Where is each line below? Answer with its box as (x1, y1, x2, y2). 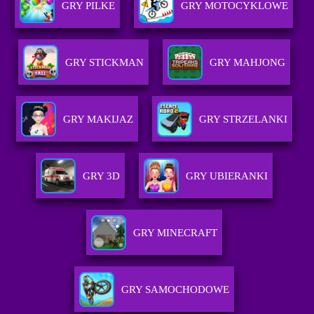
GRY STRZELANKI (198, 114, 287, 125)
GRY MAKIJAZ (62, 114, 133, 125)
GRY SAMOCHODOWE (121, 284, 229, 296)
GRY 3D (82, 170, 120, 182)
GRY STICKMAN (64, 57, 144, 69)
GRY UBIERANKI (185, 170, 268, 182)
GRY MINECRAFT (132, 227, 217, 239)
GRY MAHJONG (209, 57, 285, 69)
